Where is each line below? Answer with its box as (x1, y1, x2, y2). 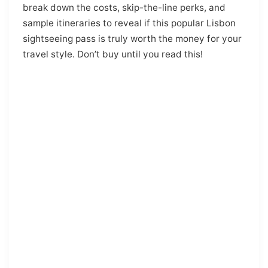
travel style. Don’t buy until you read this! (22, 48, 203, 60)
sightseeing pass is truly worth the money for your (22, 32, 242, 44)
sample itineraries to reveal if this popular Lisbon (22, 17, 236, 29)
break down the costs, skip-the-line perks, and (22, 1, 226, 13)
